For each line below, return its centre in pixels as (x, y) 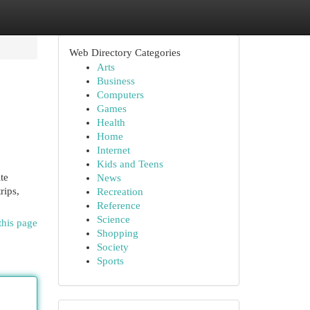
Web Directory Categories (125, 53)
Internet (113, 150)
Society (112, 247)
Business (116, 81)
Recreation (120, 192)
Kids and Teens (130, 164)
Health (111, 122)
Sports (110, 261)
